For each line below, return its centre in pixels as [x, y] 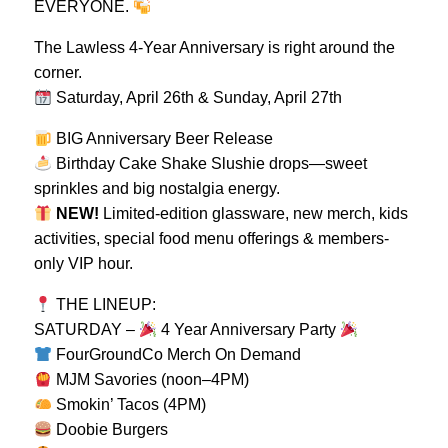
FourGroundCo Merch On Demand [176, 354]
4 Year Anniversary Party [248, 329]
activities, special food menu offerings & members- [211, 238]
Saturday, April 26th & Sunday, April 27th [196, 97]
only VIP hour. [83, 263]
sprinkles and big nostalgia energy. [156, 188]
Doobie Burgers [109, 429]
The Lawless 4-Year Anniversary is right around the [214, 47]
